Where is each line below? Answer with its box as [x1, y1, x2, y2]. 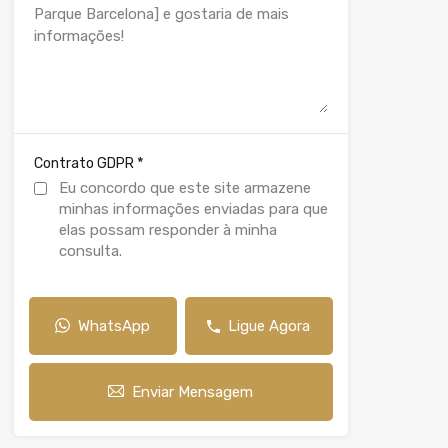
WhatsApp [78, 317, 151, 335]
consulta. [58, 242, 122, 260]
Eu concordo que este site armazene [58, 179, 311, 197]
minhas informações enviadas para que [58, 200, 328, 218]
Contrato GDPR [33, 155, 137, 172]
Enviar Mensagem [132, 383, 254, 401]
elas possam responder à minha [58, 221, 277, 239]
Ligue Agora [228, 317, 311, 335]
